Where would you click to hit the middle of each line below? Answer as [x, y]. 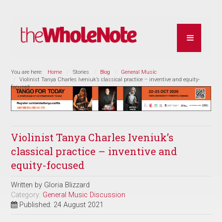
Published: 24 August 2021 [62, 205]
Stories [81, 72]
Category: [27, 195]
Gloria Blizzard [67, 185]
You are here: [28, 72]
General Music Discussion [84, 195]
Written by [28, 185]
